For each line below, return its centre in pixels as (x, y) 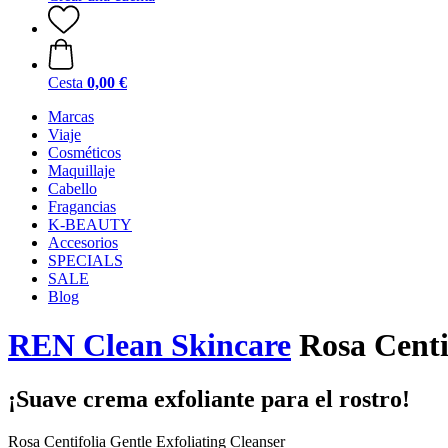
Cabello (72, 188)
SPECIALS (85, 260)
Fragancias (82, 206)
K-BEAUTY (90, 224)
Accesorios (83, 242)
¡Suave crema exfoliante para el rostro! (209, 398)
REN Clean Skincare (149, 345)
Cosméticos (84, 152)
